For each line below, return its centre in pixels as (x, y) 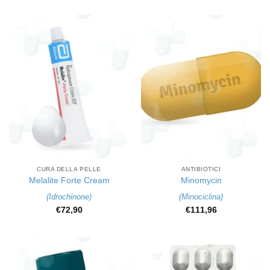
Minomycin (201, 181)
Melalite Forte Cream (69, 181)
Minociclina (201, 196)
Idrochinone (69, 196)
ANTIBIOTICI (201, 169)
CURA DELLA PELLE (69, 169)
